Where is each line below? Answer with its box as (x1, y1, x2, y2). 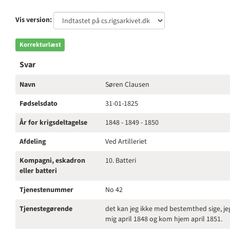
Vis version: (15, 15, 52, 26)
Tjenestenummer (20, 185, 73, 195)
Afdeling (20, 137, 46, 147)
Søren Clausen (105, 80, 149, 90)
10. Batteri (105, 156, 136, 166)
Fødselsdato (20, 99, 57, 109)
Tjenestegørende (20, 204, 72, 214)
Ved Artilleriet (105, 137, 147, 147)
